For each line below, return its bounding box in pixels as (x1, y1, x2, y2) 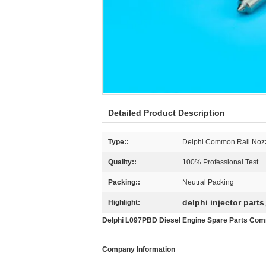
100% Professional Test (182, 158, 258, 166)
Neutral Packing (182, 178, 234, 186)
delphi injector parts (182, 198, 264, 207)
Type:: (108, 138, 129, 146)
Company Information (102, 245, 175, 254)
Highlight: (108, 198, 140, 207)
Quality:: (108, 158, 137, 166)
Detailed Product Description (108, 108, 225, 118)
